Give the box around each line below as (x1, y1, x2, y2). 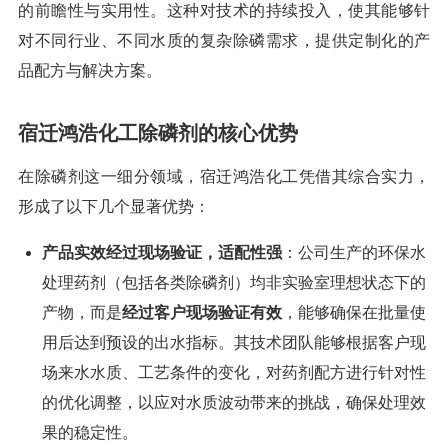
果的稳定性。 (42, 424, 138, 442)
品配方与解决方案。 (18, 62, 162, 80)
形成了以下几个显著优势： (18, 198, 210, 216)
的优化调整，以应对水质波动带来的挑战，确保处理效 (42, 394, 426, 412)
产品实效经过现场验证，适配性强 (42, 244, 282, 262)
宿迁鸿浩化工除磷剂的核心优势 (18, 122, 298, 145)
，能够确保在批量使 (282, 304, 426, 322)
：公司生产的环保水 (282, 244, 426, 262)
